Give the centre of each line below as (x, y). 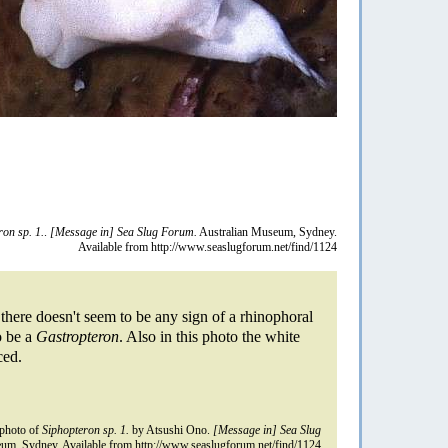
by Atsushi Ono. (171, 429)
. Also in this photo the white (209, 336)
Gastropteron (77, 336)
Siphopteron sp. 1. (85, 429)
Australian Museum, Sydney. (267, 231)
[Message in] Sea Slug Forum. (123, 231)
